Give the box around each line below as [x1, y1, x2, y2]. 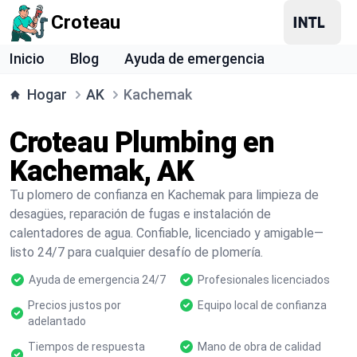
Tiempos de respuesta [27, 340, 145, 353]
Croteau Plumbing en [10, 126, 274, 159]
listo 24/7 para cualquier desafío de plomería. [10, 245, 263, 260]
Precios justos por [28, 299, 122, 312]
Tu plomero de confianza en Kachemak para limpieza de [10, 187, 319, 202]
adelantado [28, 315, 87, 328]
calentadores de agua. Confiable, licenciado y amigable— [10, 226, 324, 241]
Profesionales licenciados [198, 273, 330, 286]
